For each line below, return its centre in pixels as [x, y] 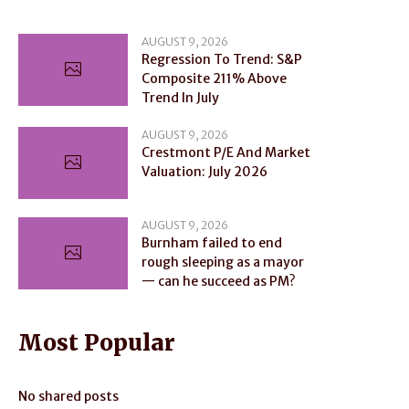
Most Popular [97, 343]
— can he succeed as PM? [219, 282]
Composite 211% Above [214, 79]
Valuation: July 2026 [204, 172]
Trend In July [180, 98]
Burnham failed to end [212, 243]
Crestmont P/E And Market [226, 152]
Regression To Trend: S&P [222, 59]
